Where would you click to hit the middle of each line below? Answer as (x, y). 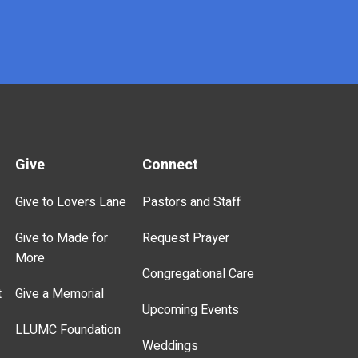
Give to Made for (62, 238)
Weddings (171, 346)
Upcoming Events (191, 310)
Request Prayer (186, 238)
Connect (171, 165)
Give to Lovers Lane (71, 202)
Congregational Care (199, 274)
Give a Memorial (60, 294)
